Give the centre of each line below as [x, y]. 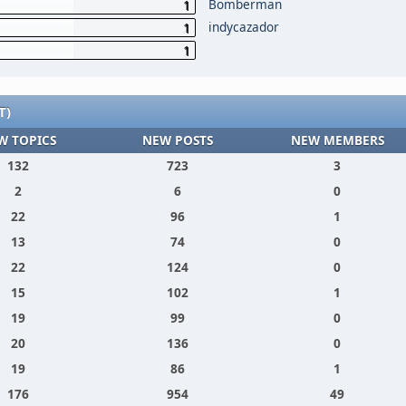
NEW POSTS [178, 140]
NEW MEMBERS [337, 140]
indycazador [244, 27]
